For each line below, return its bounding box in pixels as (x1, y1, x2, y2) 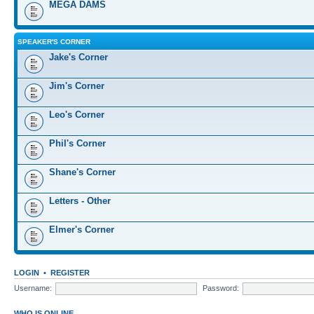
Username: (14, 283, 52, 292)
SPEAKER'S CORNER (18, 38, 90, 46)
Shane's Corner (49, 167, 116, 177)
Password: (202, 283, 239, 292)
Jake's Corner (49, 52, 108, 62)
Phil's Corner (49, 138, 106, 149)
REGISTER (50, 268, 90, 277)
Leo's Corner (49, 109, 104, 120)
